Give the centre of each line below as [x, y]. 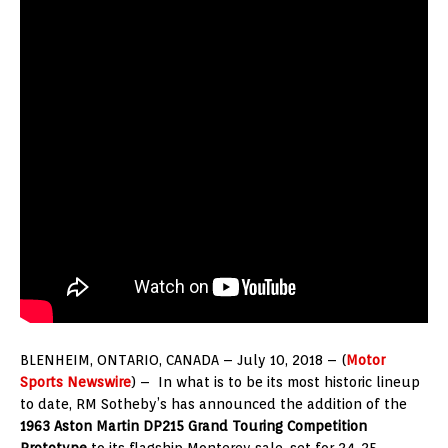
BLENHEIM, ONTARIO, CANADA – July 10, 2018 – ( [183, 359]
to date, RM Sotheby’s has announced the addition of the [213, 403]
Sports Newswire [75, 381]
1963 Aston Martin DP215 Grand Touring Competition [193, 425]
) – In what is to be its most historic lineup [275, 381]
